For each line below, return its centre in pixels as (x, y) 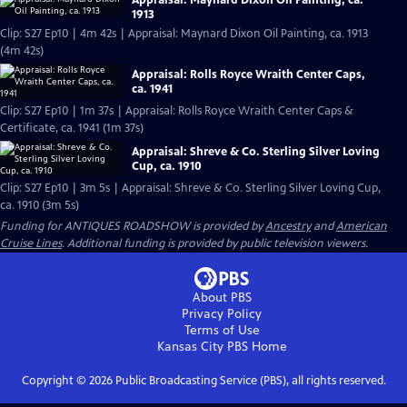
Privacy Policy (222, 314)
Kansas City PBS (202, 347)
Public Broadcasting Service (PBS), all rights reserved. (249, 381)
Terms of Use (222, 330)
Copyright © (55, 381)
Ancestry (288, 226)
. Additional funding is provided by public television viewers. (215, 243)
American (362, 226)
